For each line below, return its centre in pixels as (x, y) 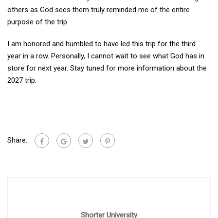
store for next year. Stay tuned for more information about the (107, 68)
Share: (17, 140)
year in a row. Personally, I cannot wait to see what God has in (106, 56)
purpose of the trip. (38, 22)
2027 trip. (22, 81)
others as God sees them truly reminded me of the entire (99, 10)
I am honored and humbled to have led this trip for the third (101, 44)
